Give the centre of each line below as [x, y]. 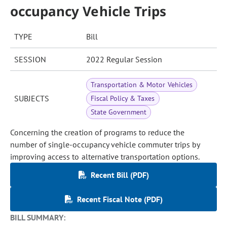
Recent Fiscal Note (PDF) [120, 199]
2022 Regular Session [124, 59]
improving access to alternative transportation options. [105, 157]
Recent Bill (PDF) [120, 175]
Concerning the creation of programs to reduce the [98, 132]
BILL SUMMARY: [38, 217]
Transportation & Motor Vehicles [142, 85]
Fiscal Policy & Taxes [123, 98]
